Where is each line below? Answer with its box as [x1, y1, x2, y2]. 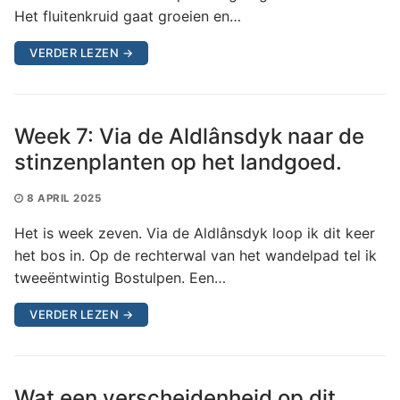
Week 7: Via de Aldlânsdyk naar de [14, 122, 364, 149]
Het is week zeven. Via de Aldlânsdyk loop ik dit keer [14, 223, 375, 242]
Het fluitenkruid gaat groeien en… [14, 6, 241, 25]
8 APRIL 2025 [27, 191, 101, 204]
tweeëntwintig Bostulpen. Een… [14, 268, 226, 287]
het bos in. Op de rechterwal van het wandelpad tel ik [14, 246, 377, 264]
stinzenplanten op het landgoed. [14, 148, 342, 175]
